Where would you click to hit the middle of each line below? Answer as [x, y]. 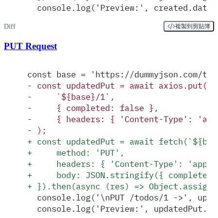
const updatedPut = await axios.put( [120, 85]
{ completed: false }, [95, 108]
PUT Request [30, 46]
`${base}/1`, [73, 96]
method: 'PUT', [78, 152]
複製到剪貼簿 [193, 26]
